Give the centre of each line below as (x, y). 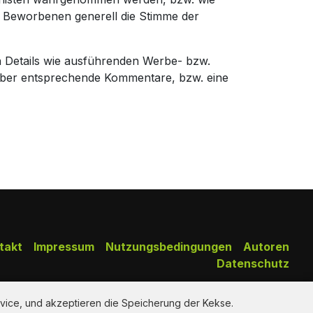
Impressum (64, 246)
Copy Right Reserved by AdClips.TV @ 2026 (173, 298)
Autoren (266, 246)
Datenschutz (253, 263)
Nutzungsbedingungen (168, 246)
